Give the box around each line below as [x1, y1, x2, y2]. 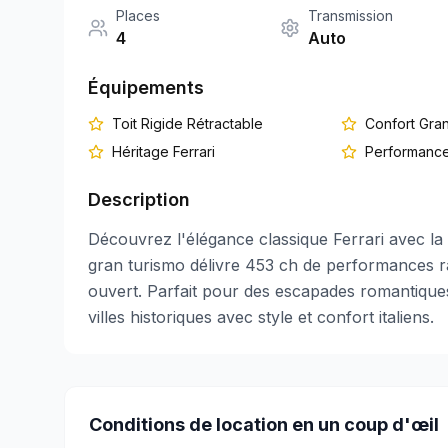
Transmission [308, 7, 393, 24]
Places [116, 7, 160, 24]
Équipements [88, 77, 204, 98]
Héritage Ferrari [112, 143, 215, 160]
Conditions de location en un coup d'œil [89, 414, 439, 435]
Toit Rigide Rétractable [112, 115, 263, 132]
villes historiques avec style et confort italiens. [88, 307, 434, 327]
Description [88, 189, 190, 210]
